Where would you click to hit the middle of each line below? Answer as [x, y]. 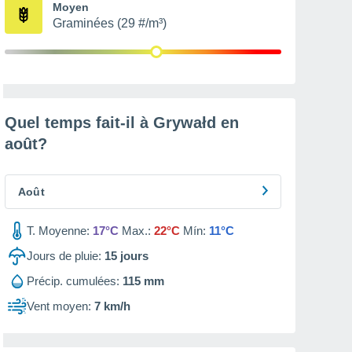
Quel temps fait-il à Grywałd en [122, 123]
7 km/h [112, 306]
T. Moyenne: [58, 231]
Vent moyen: [59, 306]
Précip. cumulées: [73, 281]
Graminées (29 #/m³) [110, 23]
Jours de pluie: [64, 256]
